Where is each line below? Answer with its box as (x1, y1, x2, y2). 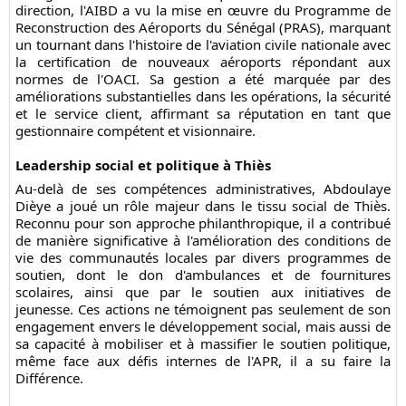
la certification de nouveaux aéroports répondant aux (15, 53, 391, 71)
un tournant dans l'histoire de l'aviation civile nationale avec (15, 35, 391, 53)
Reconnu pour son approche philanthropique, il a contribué (15, 214, 391, 233)
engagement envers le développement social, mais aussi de (15, 317, 391, 336)
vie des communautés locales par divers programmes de (15, 248, 391, 267)
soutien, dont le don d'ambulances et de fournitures (15, 266, 391, 285)
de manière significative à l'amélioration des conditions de (15, 231, 391, 250)
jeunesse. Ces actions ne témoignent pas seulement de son (15, 300, 391, 319)
